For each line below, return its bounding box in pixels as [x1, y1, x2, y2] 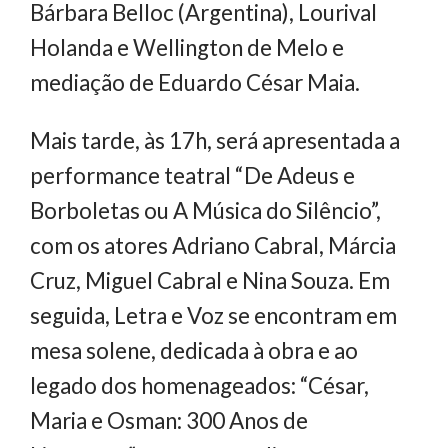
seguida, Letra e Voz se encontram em [30, 301, 397, 329]
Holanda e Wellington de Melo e [30, 34, 344, 62]
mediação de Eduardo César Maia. [30, 69, 360, 97]
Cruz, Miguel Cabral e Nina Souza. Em [30, 266, 390, 294]
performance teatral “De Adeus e [30, 161, 355, 189]
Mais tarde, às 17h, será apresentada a [30, 126, 400, 154]
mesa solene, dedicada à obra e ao [30, 336, 358, 364]
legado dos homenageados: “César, [30, 371, 369, 399]
